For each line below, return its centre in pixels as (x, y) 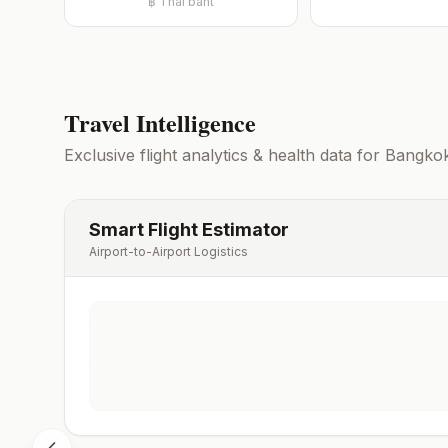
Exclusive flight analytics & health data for (224, 155)
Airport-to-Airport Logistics (168, 251)
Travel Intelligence (160, 122)
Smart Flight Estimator (189, 229)
